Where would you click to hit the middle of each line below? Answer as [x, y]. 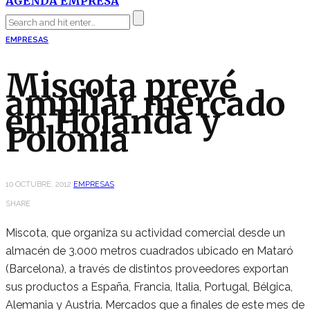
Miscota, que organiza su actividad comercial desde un [145, 233]
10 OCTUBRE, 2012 [38, 185]
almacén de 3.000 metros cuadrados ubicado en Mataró [149, 251]
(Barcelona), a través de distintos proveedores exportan [147, 269]
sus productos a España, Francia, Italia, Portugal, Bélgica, [149, 287]
